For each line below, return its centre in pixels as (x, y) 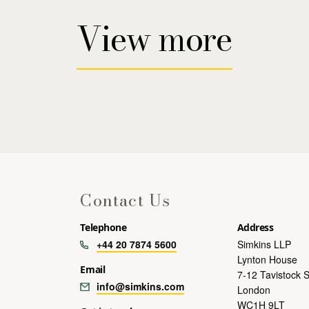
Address (255, 227)
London (253, 289)
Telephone (103, 227)
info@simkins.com (141, 286)
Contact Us (126, 200)
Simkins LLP (264, 244)
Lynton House (267, 259)
